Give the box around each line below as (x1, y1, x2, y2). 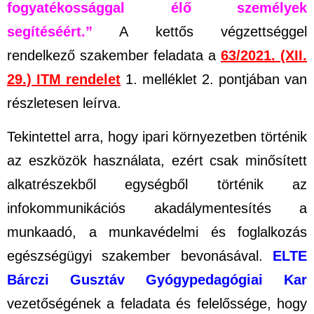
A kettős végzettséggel (93, 24, 307, 40)
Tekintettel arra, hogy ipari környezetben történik (7, 128, 307, 144)
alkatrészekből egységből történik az (7, 176, 307, 192)
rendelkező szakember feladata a (7, 48, 216, 64)
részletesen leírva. (7, 95, 121, 111)
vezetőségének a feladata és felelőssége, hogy (7, 295, 307, 311)
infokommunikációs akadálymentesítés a (7, 200, 307, 216)
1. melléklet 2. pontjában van (125, 71, 307, 88)
